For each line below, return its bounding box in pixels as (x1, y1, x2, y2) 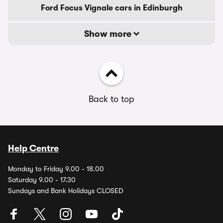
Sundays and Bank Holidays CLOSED (8, 187, 123, 195)
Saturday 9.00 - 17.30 (8, 176, 76, 184)
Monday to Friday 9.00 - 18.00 (8, 165, 104, 173)
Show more (84, 29, 133, 39)
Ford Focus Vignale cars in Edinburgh (40, 3, 183, 12)
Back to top (89, 94, 134, 104)
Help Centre (8, 143, 59, 153)
